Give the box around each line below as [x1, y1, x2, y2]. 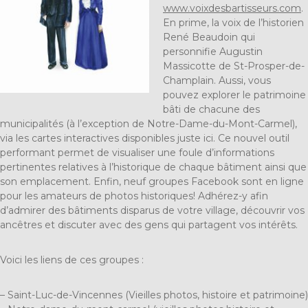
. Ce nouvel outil [213, 132, 289, 145]
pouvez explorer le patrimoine [163, 89, 306, 102]
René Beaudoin [163, 31, 238, 44]
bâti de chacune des [163, 103, 260, 116]
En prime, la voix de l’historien [163, 16, 304, 30]
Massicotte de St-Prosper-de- [163, 60, 305, 73]
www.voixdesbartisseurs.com [163, 2, 301, 15]
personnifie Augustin [163, 45, 263, 58]
